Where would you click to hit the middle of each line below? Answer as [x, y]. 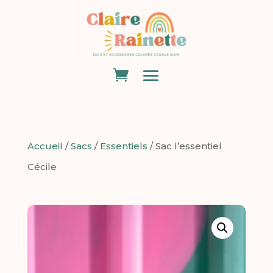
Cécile [42, 167]
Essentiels [123, 146]
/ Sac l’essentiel [184, 146]
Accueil [45, 146]
